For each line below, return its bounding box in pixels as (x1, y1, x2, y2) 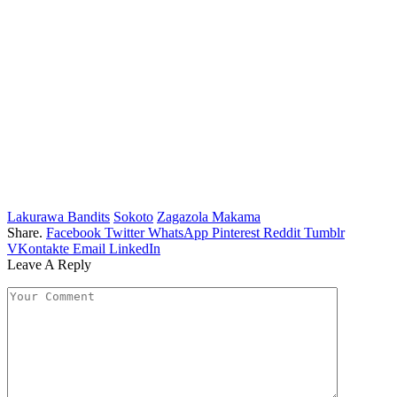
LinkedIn (109, 241, 160, 257)
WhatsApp (148, 225, 208, 241)
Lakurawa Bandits (7, 209, 110, 225)
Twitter (105, 225, 144, 241)
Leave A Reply (7, 257, 91, 273)
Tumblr (304, 225, 345, 241)
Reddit (263, 225, 300, 241)
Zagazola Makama (157, 209, 261, 225)
